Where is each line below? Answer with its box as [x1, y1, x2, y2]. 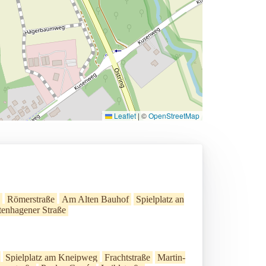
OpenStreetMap [148, 110, 199, 121]
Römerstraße [7, 194, 55, 204]
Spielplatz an [136, 194, 184, 204]
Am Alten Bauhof [62, 194, 129, 204]
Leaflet [112, 110, 136, 121]
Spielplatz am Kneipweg [5, 252, 97, 262]
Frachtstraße [104, 252, 150, 262]
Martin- [157, 252, 185, 262]
